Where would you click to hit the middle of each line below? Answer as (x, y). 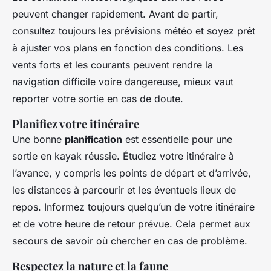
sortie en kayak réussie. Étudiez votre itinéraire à (123, 156)
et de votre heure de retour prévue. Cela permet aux (131, 224)
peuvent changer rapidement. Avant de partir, (115, 14)
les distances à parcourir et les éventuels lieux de (124, 190)
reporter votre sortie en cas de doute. (98, 99)
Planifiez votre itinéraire (76, 124)
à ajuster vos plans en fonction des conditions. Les (128, 48)
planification (93, 139)
